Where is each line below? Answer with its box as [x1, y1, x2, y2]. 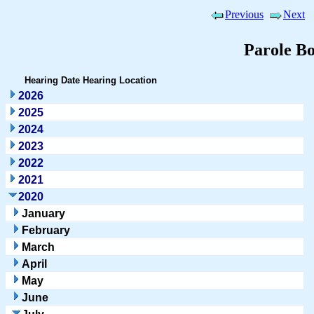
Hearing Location [83, 74, 157, 86]
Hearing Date [25, 74, 80, 86]
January [22, 207, 65, 219]
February [22, 224, 70, 236]
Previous [225, 8, 264, 20]
